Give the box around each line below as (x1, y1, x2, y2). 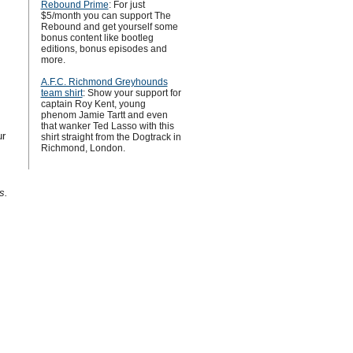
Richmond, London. (40, 143, 125, 154)
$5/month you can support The (40, 10, 171, 21)
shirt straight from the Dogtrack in (40, 132, 181, 143)
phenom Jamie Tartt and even (40, 110, 168, 121)
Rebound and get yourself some (40, 21, 178, 32)
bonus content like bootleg (40, 32, 154, 43)
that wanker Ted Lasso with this (40, 121, 174, 132)
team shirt (40, 87, 83, 98)
